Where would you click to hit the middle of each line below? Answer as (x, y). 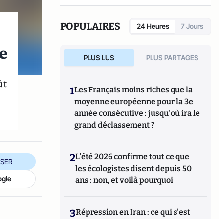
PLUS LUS (99, 57)
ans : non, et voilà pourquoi (124, 180)
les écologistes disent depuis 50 (134, 168)
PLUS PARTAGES (173, 57)
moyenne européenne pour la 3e (134, 101)
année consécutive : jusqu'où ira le (137, 113)
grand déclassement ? (115, 125)
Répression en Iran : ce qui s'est (133, 212)
